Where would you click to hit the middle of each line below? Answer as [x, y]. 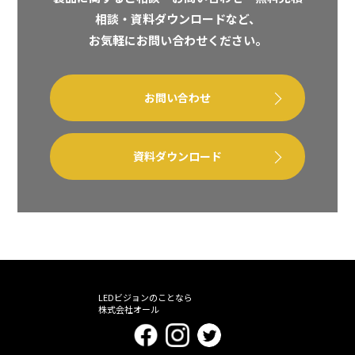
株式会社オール [129, 309]
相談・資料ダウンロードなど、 [177, 19]
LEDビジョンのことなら [145, 297]
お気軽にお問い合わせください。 [177, 40]
